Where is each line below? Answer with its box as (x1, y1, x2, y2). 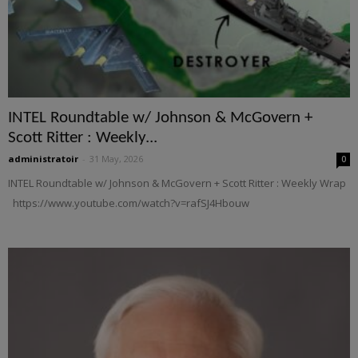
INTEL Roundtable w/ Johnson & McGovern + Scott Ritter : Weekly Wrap (8, 175, 346, 190)
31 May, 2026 (89, 152, 143, 165)
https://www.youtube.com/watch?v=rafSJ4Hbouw (8, 195, 249, 210)
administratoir (8, 152, 78, 165)
